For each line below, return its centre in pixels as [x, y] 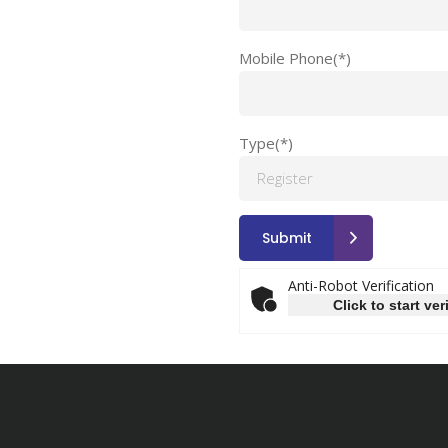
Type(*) [266, 143]
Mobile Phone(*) [295, 58]
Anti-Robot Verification [361, 285]
